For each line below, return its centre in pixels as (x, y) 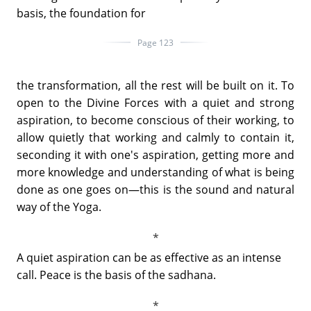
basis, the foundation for (81, 13)
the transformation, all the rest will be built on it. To (155, 85)
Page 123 (155, 42)
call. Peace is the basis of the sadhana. (116, 275)
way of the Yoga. (59, 207)
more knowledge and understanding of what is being (155, 172)
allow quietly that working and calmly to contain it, (155, 137)
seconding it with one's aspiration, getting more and (155, 154)
